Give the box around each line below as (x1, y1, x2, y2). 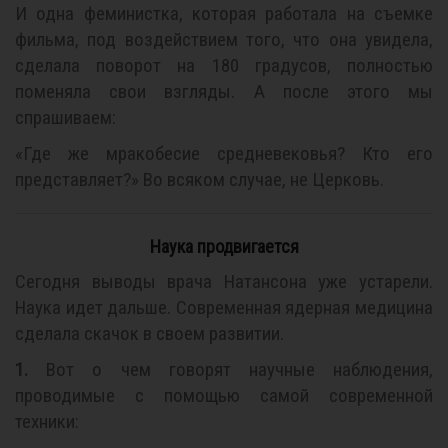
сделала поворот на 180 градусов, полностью (15, 54, 433, 77)
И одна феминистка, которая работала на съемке (15, 2, 433, 25)
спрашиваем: (15, 106, 116, 129)
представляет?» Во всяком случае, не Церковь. (15, 168, 384, 191)
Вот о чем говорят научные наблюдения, (28, 358, 433, 381)
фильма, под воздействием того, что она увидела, (15, 28, 433, 51)
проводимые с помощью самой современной (15, 384, 433, 407)
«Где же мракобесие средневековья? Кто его (15, 142, 433, 165)
